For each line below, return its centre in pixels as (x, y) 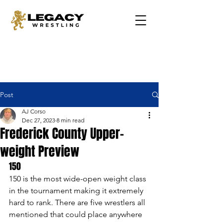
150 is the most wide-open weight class (79, 179)
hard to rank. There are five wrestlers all (78, 202)
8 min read (70, 120)
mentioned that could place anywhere (77, 214)
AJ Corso (34, 111)
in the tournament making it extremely (77, 191)
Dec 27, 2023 (38, 120)
